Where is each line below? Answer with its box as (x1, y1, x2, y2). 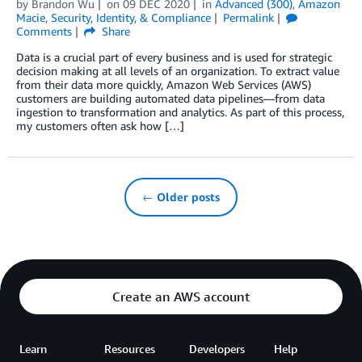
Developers (189, 342, 245, 356)
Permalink (222, 11, 274, 25)
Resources (104, 342, 155, 356)
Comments (16, 24, 72, 39)
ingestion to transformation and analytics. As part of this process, (16, 105, 344, 120)
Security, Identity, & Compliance (51, 11, 211, 25)
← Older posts (142, 190, 220, 204)
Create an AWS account (112, 288, 250, 305)
